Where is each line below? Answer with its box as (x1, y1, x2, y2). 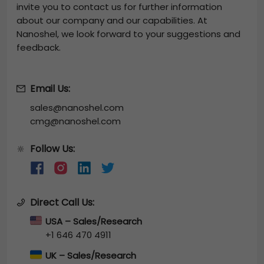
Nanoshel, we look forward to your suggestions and (16, 27, 240, 40)
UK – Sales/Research (45, 249, 136, 262)
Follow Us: (30, 141, 75, 156)
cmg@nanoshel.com (30, 114, 121, 127)
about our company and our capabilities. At (16, 14, 207, 27)
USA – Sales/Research (45, 214, 142, 227)
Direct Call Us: (30, 195, 94, 209)
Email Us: (30, 81, 70, 95)
